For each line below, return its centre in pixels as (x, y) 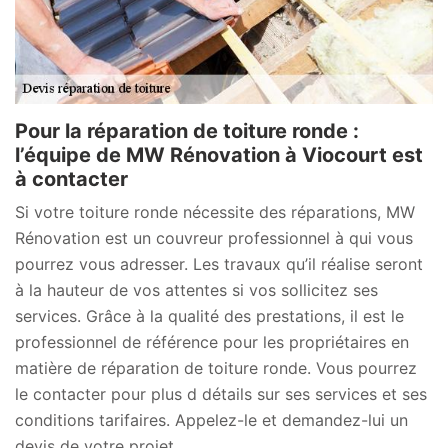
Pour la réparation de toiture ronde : (187, 131)
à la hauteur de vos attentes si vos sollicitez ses (196, 290)
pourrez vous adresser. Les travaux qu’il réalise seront (219, 264)
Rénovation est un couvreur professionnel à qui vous (214, 238)
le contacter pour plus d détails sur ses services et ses (221, 394)
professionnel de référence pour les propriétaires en (212, 342)
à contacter (71, 179)
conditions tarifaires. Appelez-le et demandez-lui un (211, 420)
